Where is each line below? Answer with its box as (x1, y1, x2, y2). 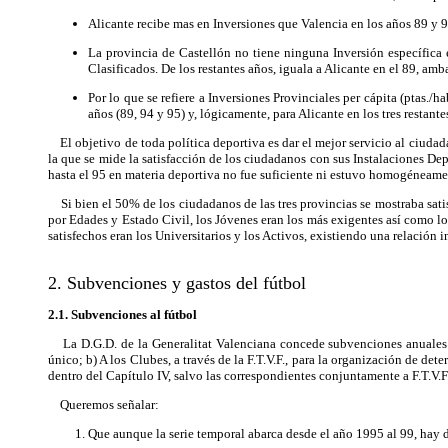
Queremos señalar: (48, 397, 159, 412)
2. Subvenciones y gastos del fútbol (48, 273, 306, 293)
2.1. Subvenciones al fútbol (48, 307, 197, 322)
